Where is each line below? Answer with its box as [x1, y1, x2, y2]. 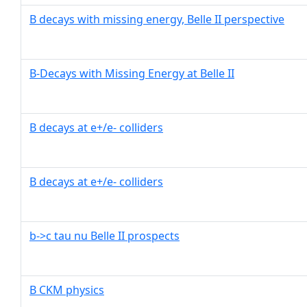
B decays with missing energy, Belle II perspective [29, 12, 284, 27]
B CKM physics [29, 282, 104, 297]
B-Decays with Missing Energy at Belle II [29, 66, 234, 81]
